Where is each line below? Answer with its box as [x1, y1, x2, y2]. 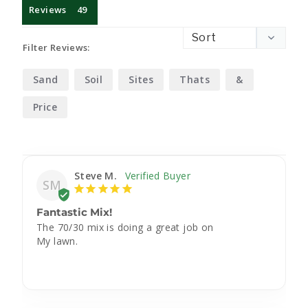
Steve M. [74, 169, 118, 183]
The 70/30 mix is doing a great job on [36, 221, 214, 234]
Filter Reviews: [23, 41, 90, 54]
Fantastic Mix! [36, 206, 112, 219]
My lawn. [36, 234, 78, 248]
